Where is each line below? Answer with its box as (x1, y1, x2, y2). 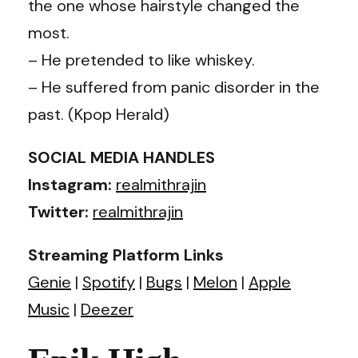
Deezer (81, 298, 133, 320)
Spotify (82, 271, 135, 292)
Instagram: (28, 173, 116, 195)
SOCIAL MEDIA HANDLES (28, 146, 215, 168)
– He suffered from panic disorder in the (28, 76, 320, 97)
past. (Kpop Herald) (28, 103, 169, 125)
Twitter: (28, 201, 93, 222)
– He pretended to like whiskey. (28, 49, 255, 70)
